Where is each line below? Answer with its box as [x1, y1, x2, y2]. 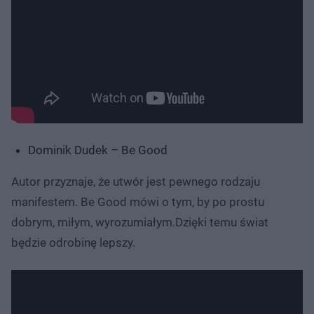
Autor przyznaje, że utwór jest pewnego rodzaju [11, 174, 260, 189]
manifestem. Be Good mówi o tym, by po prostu [11, 194, 264, 209]
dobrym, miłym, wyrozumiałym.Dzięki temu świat [11, 214, 268, 229]
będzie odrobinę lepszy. [11, 235, 135, 250]
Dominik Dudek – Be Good [28, 142, 168, 157]
